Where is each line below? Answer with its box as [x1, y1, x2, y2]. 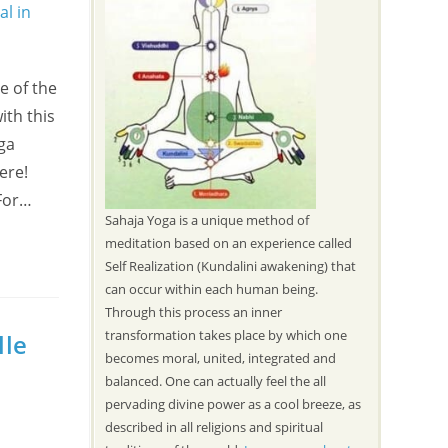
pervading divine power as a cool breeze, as [104, 394, 361, 413]
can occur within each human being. [104, 279, 318, 298]
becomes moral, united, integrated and [104, 348, 336, 367]
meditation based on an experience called [104, 233, 352, 252]
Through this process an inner [104, 302, 282, 321]
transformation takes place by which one [104, 325, 347, 344]
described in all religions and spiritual [104, 417, 323, 436]
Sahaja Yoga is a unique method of [104, 210, 309, 229]
